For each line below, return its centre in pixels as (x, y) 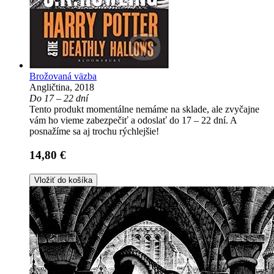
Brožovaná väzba (63, 76)
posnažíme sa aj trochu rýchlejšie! (94, 131)
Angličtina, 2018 (62, 87)
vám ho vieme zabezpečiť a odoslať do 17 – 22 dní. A (133, 120)
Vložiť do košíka (63, 180)
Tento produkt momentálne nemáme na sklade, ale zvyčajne (144, 109)
